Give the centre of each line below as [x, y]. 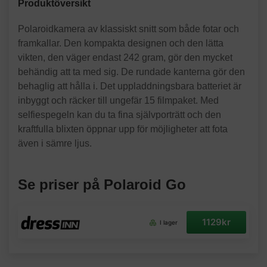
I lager [168, 222]
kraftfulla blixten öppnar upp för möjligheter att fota [123, 129]
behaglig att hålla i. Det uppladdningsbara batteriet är [130, 86]
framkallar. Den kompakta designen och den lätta [121, 43]
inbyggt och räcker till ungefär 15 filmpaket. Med [118, 100]
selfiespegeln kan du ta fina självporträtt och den [119, 115]
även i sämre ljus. [55, 143]
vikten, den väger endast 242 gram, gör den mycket [125, 58]
